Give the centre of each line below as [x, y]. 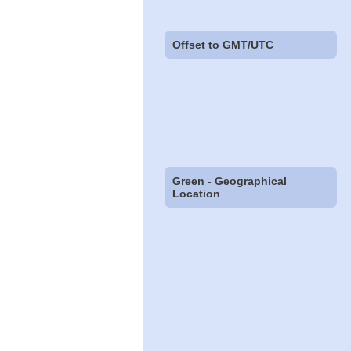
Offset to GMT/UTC [223, 44]
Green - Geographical [230, 181]
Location [197, 194]
